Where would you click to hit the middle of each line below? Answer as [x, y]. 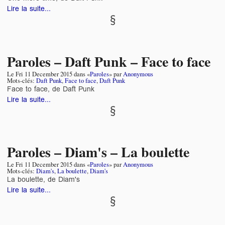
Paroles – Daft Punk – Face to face [109, 61]
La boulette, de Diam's [43, 180]
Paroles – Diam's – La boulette [98, 152]
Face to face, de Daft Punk [51, 89]
